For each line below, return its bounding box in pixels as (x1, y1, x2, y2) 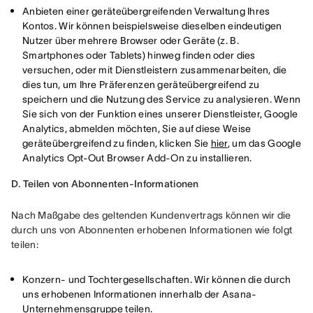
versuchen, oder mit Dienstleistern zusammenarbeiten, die (22, 64, 287, 75)
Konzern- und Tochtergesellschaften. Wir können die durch (22, 274, 291, 285)
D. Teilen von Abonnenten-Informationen (11, 178, 199, 189)
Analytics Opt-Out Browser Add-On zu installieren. (22, 152, 252, 163)
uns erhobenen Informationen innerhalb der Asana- (22, 289, 257, 300)
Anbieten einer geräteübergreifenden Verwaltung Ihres (22, 6, 270, 17)
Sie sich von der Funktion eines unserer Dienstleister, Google (22, 108, 298, 119)
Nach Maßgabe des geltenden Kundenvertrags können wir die (11, 210, 291, 221)
